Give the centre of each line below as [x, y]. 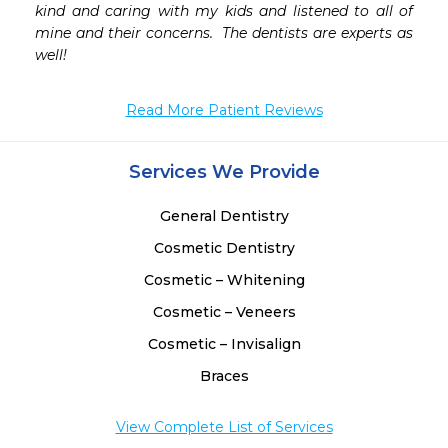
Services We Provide [224, 172]
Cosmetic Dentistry [224, 248]
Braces [224, 376]
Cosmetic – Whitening [224, 280]
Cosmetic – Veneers [224, 312]
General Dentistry [224, 216]
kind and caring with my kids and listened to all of [224, 11]
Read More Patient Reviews [224, 110]
